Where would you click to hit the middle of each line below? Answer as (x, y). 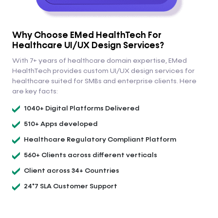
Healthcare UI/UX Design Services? (88, 46)
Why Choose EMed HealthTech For (87, 36)
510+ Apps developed (61, 124)
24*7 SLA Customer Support (71, 187)
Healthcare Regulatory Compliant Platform (100, 140)
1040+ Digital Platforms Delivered (82, 109)
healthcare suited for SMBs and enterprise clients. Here (104, 82)
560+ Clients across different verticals (91, 155)
